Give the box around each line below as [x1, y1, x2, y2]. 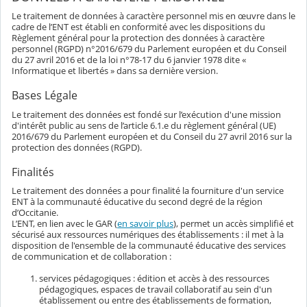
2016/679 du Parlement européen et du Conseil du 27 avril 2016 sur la [12, 130, 292, 143]
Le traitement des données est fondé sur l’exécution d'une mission [12, 108, 281, 121]
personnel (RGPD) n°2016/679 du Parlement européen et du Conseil [12, 42, 286, 55]
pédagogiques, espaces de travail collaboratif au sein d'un [39, 283, 272, 296]
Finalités [12, 164, 54, 180]
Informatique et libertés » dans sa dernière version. [12, 64, 218, 77]
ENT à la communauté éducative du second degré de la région [12, 195, 262, 208]
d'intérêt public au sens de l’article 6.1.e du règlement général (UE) [12, 119, 276, 132]
